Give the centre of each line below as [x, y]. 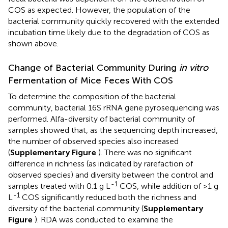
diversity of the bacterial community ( [76, 208]
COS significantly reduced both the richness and [108, 197]
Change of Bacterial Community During [94, 67]
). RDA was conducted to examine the [104, 219]
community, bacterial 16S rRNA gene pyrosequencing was [114, 107]
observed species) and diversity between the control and [111, 175]
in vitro [194, 67]
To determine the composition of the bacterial [92, 96]
